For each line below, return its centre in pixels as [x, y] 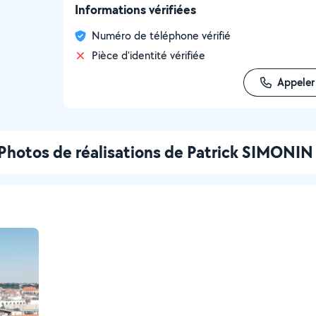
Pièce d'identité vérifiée [148, 55]
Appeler [296, 82]
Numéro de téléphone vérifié [161, 36]
